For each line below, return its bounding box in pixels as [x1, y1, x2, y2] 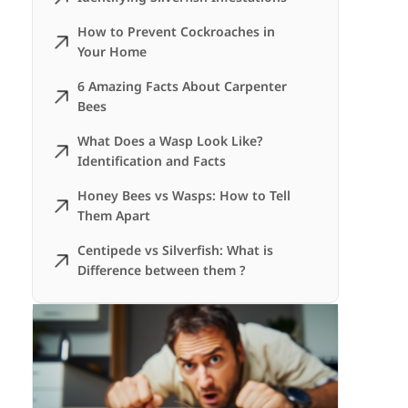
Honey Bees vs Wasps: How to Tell [77, 187, 291, 204]
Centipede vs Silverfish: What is [77, 241, 274, 259]
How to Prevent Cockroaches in [77, 23, 276, 40]
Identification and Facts [77, 152, 227, 169]
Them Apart [77, 207, 151, 224]
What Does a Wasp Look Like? [77, 132, 263, 149]
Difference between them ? [77, 261, 246, 279]
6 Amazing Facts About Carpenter [77, 77, 288, 95]
